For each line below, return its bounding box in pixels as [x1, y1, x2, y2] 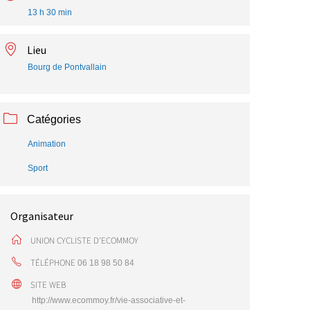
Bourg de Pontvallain [28, 62, 107, 72]
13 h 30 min [28, 8, 72, 17]
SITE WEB [30, 279, 66, 291]
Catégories [27, 113, 81, 125]
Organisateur [10, 209, 73, 223]
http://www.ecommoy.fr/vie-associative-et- [32, 295, 185, 305]
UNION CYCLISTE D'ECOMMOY [30, 235, 138, 246]
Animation [28, 139, 66, 149]
